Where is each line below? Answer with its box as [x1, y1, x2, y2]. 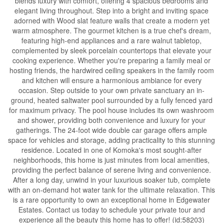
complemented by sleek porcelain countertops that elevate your [11, 45, 212, 55]
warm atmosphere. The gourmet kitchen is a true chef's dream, [12, 25, 211, 35]
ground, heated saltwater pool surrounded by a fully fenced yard [10, 95, 213, 105]
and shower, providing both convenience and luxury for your [17, 115, 206, 125]
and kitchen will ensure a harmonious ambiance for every [21, 75, 202, 85]
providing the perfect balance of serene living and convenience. [12, 165, 211, 175]
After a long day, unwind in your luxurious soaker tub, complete [12, 175, 211, 185]
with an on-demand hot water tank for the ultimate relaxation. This [8, 185, 215, 195]
